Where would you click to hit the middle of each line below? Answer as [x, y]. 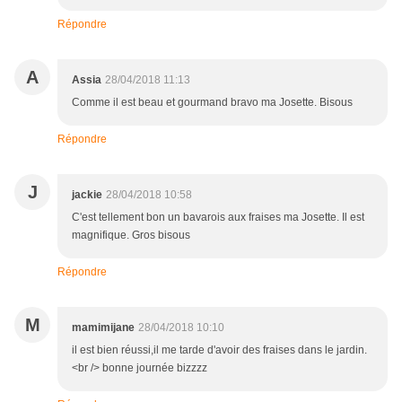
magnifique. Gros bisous [131, 235]
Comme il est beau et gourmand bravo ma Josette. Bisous [212, 102]
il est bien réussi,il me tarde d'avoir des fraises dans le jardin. [219, 350]
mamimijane [103, 327]
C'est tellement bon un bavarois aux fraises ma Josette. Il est [218, 217]
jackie [87, 194]
